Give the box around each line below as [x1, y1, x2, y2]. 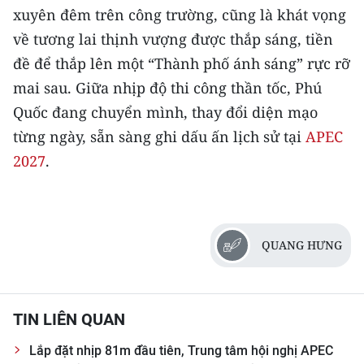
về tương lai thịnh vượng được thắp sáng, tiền [13, 29, 333, 49]
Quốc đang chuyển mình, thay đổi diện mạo [13, 102, 318, 122]
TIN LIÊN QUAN [13, 310, 125, 329]
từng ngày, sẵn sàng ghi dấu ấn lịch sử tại [13, 127, 305, 146]
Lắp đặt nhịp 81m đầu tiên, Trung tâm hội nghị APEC [29, 343, 333, 358]
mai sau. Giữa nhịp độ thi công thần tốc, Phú [13, 78, 322, 97]
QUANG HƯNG [262, 237, 342, 253]
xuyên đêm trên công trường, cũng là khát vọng [13, 5, 346, 24]
